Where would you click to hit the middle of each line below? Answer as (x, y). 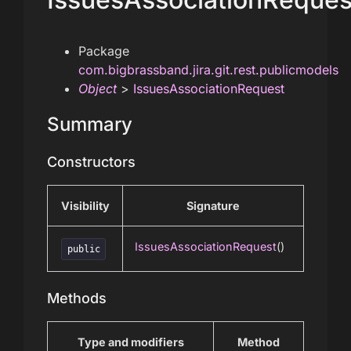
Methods (77, 299)
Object (98, 89)
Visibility (85, 206)
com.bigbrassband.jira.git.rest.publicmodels (208, 70)
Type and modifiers (130, 342)
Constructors (91, 162)
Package (104, 51)
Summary (90, 125)
